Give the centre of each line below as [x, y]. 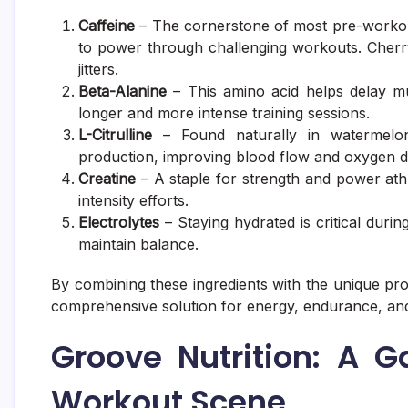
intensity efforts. [133, 200]
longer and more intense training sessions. [224, 112]
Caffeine [107, 25]
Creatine [107, 178]
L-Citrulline [115, 134]
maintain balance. [138, 244]
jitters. [98, 69]
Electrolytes [119, 222]
